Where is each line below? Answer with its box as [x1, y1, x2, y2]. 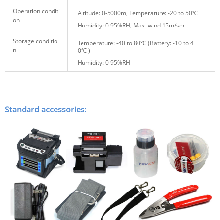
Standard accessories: [5, 104, 86, 115]
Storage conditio [13, 36, 57, 45]
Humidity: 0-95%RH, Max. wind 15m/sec [78, 21, 186, 29]
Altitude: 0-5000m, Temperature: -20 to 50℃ [78, 8, 198, 17]
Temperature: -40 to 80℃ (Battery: [78, 38, 173, 47]
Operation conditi [13, 6, 60, 15]
